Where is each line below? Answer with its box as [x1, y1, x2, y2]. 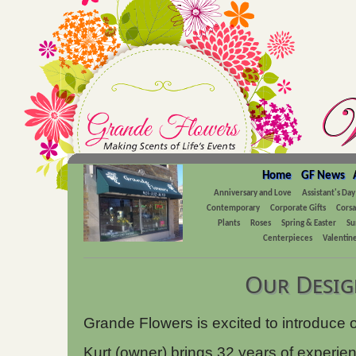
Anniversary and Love [213, 189, 292, 198]
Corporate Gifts [270, 204, 327, 213]
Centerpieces [262, 234, 312, 243]
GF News [300, 170, 345, 182]
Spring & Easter [281, 219, 337, 228]
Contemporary [207, 204, 261, 213]
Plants [218, 219, 241, 228]
